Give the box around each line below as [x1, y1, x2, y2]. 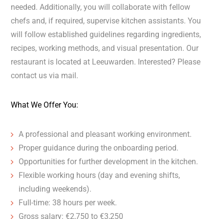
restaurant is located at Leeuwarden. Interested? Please [11, 57, 201, 66]
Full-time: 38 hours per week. [19, 198, 117, 207]
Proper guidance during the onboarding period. [19, 143, 179, 153]
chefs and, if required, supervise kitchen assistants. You [11, 16, 201, 25]
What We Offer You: [11, 100, 79, 109]
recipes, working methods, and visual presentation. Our [11, 44, 199, 53]
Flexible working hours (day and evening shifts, [19, 171, 180, 180]
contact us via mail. [11, 71, 79, 80]
